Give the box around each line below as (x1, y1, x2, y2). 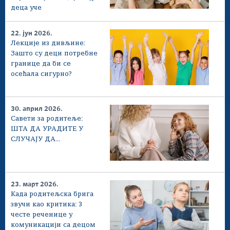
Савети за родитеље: (11, 115, 83, 122)
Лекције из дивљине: (11, 40, 85, 47)
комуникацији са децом (11, 221, 95, 228)
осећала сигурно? (11, 71, 72, 78)
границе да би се (11, 61, 71, 68)
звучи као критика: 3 (11, 201, 83, 208)
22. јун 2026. (11, 30, 52, 37)
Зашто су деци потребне (11, 50, 98, 57)
